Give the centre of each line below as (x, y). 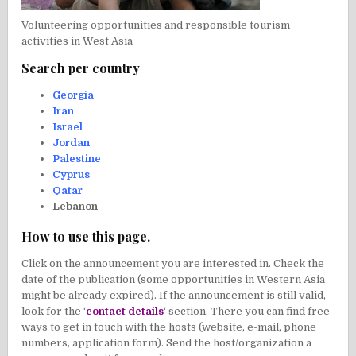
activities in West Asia (77, 41)
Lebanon (75, 207)
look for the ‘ (54, 311)
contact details (125, 311)
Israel (68, 127)
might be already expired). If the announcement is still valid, (174, 295)
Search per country (81, 68)
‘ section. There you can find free (247, 311)
